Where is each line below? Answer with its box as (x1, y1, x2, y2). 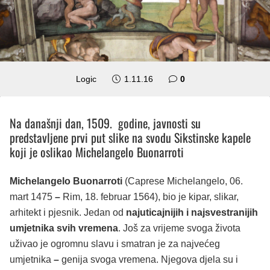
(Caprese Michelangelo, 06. (122, 175, 243, 186)
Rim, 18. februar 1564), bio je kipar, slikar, (63, 191, 239, 202)
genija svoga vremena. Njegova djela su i (61, 254, 238, 265)
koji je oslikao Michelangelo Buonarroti (10, 142, 184, 161)
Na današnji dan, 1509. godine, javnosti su (10, 113, 201, 132)
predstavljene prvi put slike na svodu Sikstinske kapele (10, 128, 254, 146)
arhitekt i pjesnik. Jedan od (10, 207, 126, 218)
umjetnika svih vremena (10, 222, 118, 233)
